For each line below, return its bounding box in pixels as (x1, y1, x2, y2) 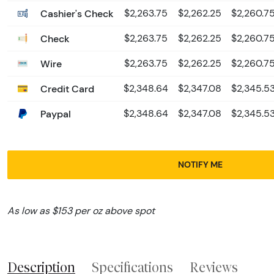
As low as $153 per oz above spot (7, 205, 155, 217)
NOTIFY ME (177, 159, 223, 171)
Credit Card (38, 83, 94, 95)
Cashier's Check (38, 7, 114, 20)
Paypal (38, 108, 71, 120)
